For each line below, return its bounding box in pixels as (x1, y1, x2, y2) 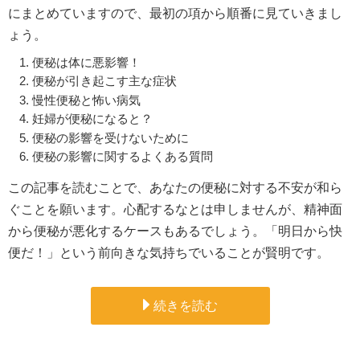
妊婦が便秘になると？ (32, 112, 153, 126)
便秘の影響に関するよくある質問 (32, 149, 213, 164)
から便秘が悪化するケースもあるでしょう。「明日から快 (8, 224, 342, 239)
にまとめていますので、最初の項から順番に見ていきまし (8, 6, 342, 20)
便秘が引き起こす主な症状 (32, 74, 177, 88)
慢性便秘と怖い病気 (32, 92, 141, 107)
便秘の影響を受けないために (32, 130, 189, 145)
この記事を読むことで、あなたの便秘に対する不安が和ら (8, 181, 342, 195)
